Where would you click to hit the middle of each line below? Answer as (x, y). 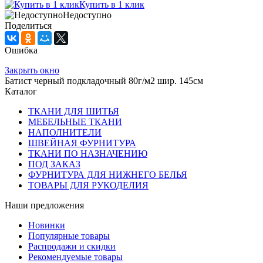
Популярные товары (69, 236)
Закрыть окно (32, 70)
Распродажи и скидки (72, 247)
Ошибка (21, 50)
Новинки (47, 225)
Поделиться (28, 26)
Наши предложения (44, 205)
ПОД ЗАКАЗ (54, 164)
